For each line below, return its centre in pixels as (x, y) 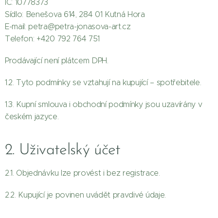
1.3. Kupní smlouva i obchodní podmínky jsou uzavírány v (104, 104)
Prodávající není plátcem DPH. (57, 61)
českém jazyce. (32, 117)
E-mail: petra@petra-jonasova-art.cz (68, 27)
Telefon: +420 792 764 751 (52, 39)
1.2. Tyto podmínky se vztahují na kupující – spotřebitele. (103, 82)
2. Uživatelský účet (63, 150)
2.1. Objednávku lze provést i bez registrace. (82, 173)
